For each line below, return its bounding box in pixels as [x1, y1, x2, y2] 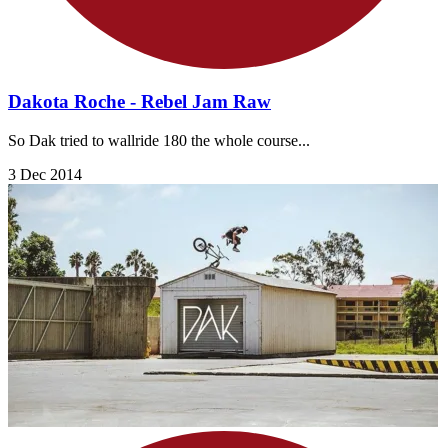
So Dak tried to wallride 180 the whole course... [8, 132, 310, 150]
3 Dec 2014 [8, 166, 82, 184]
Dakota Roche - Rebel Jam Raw [8, 91, 271, 113]
